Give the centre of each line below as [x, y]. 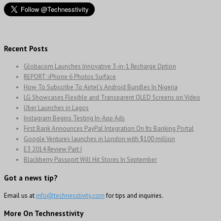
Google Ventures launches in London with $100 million [99, 139]
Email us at [20, 195]
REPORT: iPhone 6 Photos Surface [70, 77]
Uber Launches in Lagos [56, 108]
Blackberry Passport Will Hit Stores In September [90, 160]
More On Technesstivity [44, 213]
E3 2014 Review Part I [53, 149]
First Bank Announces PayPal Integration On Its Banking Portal [109, 129]
